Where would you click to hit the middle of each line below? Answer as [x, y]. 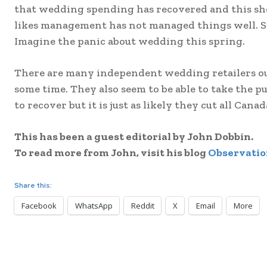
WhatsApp [94, 205]
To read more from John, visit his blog [111, 152]
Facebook [39, 205]
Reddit [143, 205]
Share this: [33, 185]
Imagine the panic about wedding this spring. [130, 41]
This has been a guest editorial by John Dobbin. [134, 136]
